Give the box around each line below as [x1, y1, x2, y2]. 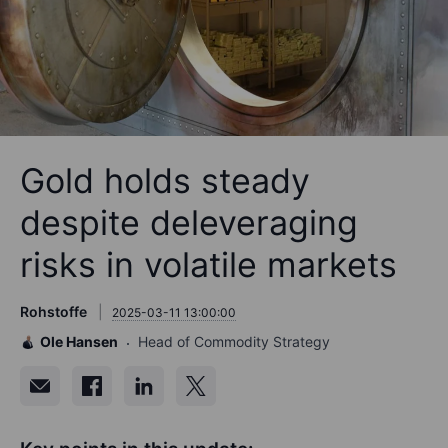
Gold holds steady [20, 160, 310, 201]
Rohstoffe [20, 303, 87, 320]
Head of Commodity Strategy [138, 333, 330, 350]
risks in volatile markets [20, 244, 397, 285]
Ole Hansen [40, 333, 118, 350]
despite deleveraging [20, 202, 358, 243]
